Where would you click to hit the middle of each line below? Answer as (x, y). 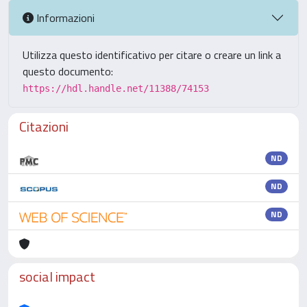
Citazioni (44, 126)
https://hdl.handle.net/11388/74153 (116, 88)
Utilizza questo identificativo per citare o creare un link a (152, 55)
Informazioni (64, 17)
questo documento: (68, 71)
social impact (57, 277)
